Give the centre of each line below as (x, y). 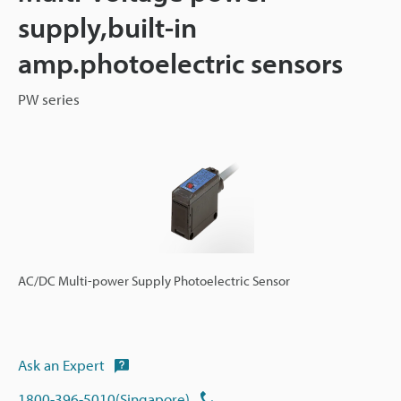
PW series (49, 98)
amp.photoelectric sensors (180, 62)
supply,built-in (107, 26)
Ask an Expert (61, 365)
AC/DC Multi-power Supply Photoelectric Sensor (154, 280)
